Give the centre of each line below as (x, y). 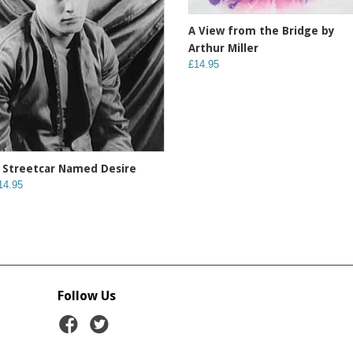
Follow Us (87, 295)
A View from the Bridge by (262, 31)
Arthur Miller (223, 48)
